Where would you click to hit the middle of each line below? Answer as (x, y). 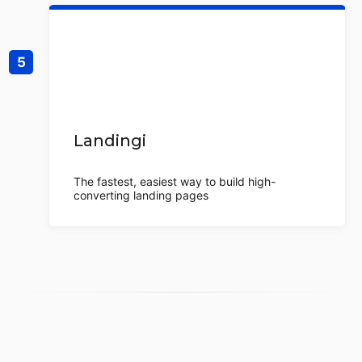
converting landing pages (141, 195)
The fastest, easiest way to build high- (175, 181)
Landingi (110, 141)
